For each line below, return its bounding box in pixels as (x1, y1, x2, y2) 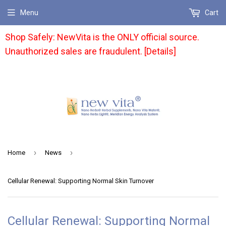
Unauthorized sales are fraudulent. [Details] (5, 46, 176, 56)
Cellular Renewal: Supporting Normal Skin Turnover (8, 177, 154, 185)
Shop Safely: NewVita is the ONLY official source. (5, 32, 199, 42)
